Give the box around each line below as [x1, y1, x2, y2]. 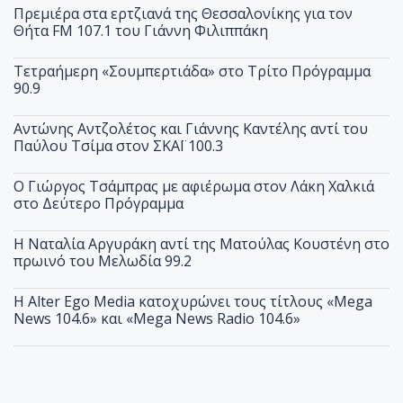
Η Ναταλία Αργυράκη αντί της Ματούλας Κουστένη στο [13, 234, 390, 255]
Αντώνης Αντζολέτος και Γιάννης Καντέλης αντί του [13, 119, 368, 139]
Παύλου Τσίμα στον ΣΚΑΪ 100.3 [13, 136, 223, 157]
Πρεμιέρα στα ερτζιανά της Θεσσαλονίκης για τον [13, 4, 353, 24]
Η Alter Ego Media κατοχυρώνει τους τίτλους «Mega [13, 291, 372, 312]
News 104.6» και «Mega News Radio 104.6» [13, 309, 300, 329]
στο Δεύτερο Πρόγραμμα [13, 193, 184, 214]
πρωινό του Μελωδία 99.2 [13, 251, 192, 272]
